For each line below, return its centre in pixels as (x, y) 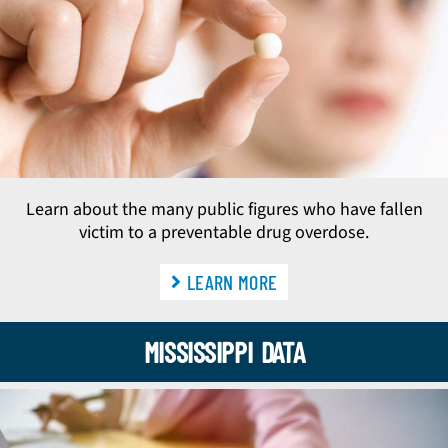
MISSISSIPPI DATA (224, 351)
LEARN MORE (232, 281)
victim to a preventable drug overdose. (224, 232)
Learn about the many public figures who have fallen (224, 209)
